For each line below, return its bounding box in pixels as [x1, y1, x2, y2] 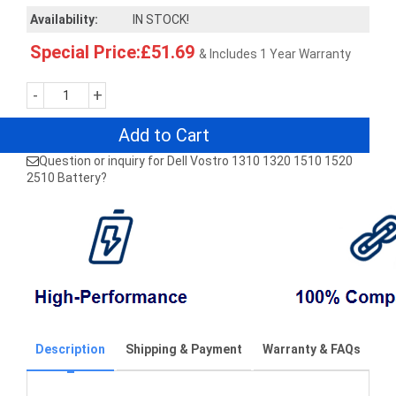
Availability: [30, 12, 98, 27]
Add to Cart [118, 125, 209, 146]
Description [35, 342, 105, 356]
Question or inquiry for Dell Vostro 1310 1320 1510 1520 [39, 154, 353, 168]
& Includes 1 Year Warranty [199, 47, 351, 61]
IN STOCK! [133, 12, 189, 27]
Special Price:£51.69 [30, 42, 194, 63]
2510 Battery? [27, 171, 107, 185]
